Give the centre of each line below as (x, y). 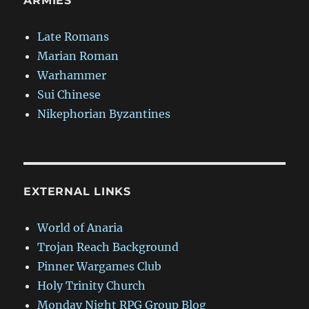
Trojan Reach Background (108, 247)
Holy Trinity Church (92, 286)
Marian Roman (78, 56)
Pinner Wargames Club (100, 267)
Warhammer (72, 76)
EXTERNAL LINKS (77, 192)
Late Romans (73, 37)
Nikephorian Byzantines (104, 114)
